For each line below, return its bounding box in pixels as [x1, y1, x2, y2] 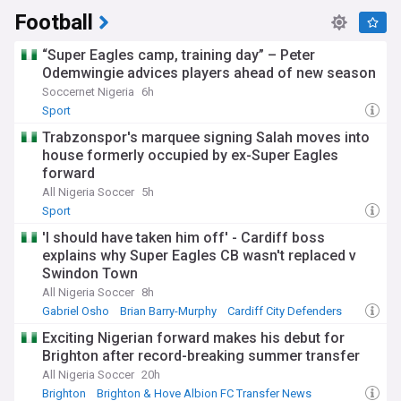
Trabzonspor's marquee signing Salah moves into [42, 129, 370, 146]
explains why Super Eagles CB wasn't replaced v [42, 247, 356, 264]
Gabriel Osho [42, 304, 109, 318]
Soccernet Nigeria [42, 85, 134, 98]
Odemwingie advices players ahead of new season [42, 64, 376, 81]
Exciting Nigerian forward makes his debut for [42, 329, 345, 346]
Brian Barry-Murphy [120, 304, 217, 318]
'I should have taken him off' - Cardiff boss [42, 229, 325, 246]
